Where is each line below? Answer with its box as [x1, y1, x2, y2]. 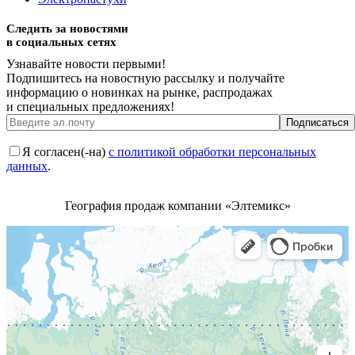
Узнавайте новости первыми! [6, 57, 166, 71]
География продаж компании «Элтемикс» [64, 199, 291, 213]
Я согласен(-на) [22, 145, 109, 159]
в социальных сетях [6, 36, 116, 49]
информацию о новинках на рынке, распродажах [6, 86, 273, 100]
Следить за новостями [6, 22, 128, 36]
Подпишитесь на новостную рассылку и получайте [6, 71, 284, 86]
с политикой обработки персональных [109, 145, 316, 159]
